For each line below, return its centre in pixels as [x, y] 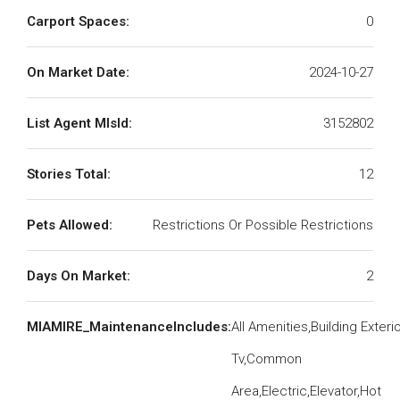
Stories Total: [69, 174]
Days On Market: [79, 276]
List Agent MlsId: [79, 123]
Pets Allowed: [70, 225]
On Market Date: [78, 72]
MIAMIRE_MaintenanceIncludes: [129, 327]
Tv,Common [267, 359]
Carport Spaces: [78, 21]
